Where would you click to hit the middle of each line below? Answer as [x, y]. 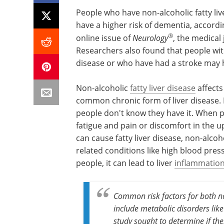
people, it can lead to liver [125, 163]
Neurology [150, 38]
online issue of [104, 38]
